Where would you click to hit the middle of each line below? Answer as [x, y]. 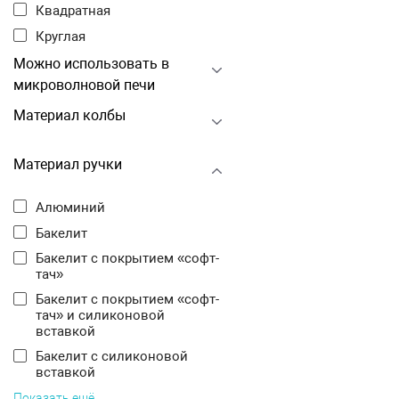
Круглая [65, 37]
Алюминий [75, 208]
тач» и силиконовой [100, 315]
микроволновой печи [84, 85]
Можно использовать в [91, 64]
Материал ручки [68, 164]
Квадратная [77, 11]
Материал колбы [69, 115]
